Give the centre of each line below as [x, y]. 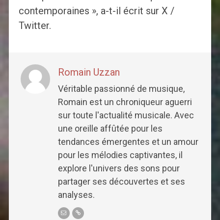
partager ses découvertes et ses [121, 182]
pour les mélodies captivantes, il [120, 155]
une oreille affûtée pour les [110, 129]
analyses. [76, 195]
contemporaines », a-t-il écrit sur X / [96, 11]
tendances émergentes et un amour [128, 142]
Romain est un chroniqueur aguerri [125, 102]
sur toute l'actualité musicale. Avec [126, 115]
